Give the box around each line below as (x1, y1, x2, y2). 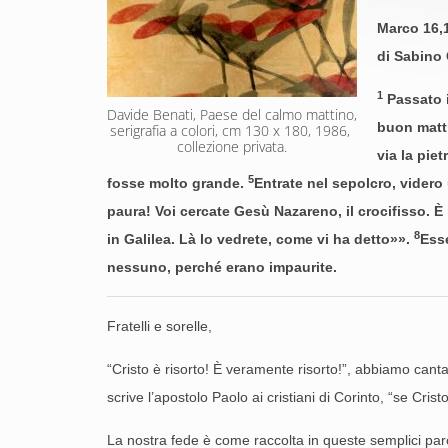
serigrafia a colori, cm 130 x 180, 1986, (110, 121, 350, 140)
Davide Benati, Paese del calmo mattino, (107, 105, 357, 124)
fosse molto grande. (107, 175, 248, 191)
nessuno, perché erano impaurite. (107, 259, 337, 275)
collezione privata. (177, 137, 287, 156)
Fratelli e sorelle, (107, 318, 212, 334)
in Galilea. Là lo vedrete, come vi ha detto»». (107, 231, 414, 247)
